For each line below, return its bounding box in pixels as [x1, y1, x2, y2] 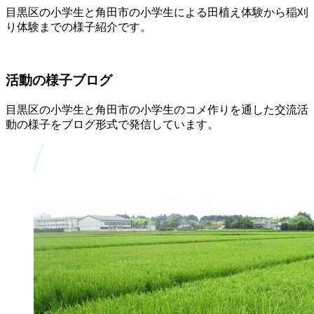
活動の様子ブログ [6, 73, 112, 88]
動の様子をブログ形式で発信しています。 [6, 118, 219, 131]
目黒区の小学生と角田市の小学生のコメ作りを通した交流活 [6, 104, 308, 116]
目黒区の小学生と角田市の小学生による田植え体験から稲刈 [6, 6, 308, 18]
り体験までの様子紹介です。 [6, 20, 151, 33]
